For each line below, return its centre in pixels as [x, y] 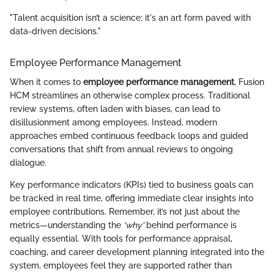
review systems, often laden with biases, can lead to [115, 109]
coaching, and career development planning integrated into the [137, 252]
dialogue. [28, 163]
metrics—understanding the [67, 225]
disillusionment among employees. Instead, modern [113, 123]
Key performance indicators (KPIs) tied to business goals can [131, 185]
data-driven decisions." [55, 31]
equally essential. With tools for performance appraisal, [121, 239]
